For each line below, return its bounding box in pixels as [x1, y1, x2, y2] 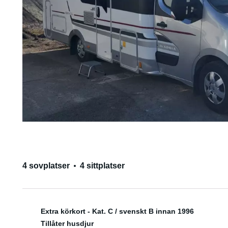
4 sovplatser [22, 161, 70, 170]
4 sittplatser [79, 161, 125, 170]
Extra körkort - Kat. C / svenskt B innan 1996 [40, 207, 194, 215]
